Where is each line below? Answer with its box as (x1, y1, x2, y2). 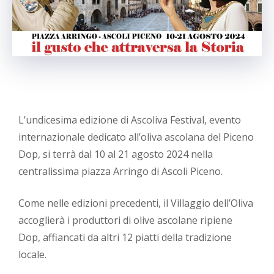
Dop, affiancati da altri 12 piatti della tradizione (18, 231, 232, 245)
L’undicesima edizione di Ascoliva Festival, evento (18, 113, 241, 127)
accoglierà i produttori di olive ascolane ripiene (18, 213, 232, 228)
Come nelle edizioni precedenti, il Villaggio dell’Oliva (18, 196, 253, 210)
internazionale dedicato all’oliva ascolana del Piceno (18, 130, 254, 144)
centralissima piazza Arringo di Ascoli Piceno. (18, 165, 223, 179)
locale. (18, 248, 46, 262)
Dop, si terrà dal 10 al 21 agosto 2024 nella (18, 147, 213, 161)
